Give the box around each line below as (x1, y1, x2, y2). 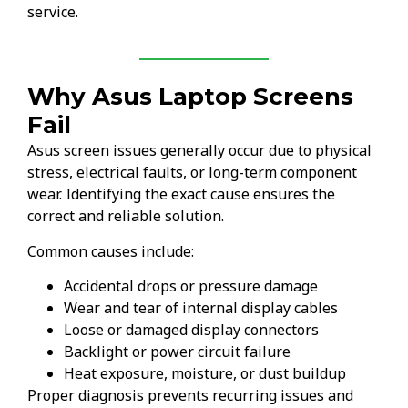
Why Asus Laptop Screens (27, 82, 353, 112)
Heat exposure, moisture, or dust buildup (64, 363, 346, 384)
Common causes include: (27, 240, 194, 261)
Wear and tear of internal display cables (64, 298, 338, 319)
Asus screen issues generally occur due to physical (27, 140, 372, 161)
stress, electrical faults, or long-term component (27, 162, 357, 183)
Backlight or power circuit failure (64, 342, 291, 362)
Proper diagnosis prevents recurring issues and (27, 385, 353, 406)
